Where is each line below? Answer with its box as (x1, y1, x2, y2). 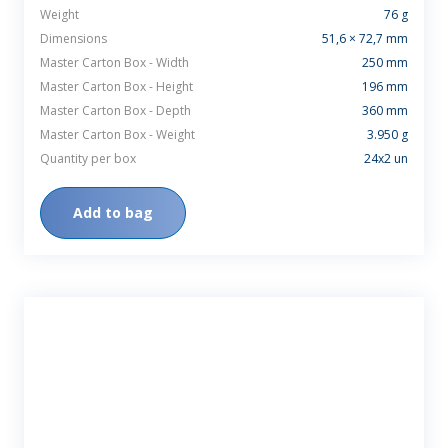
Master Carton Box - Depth (40, 102, 191, 120)
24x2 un (364, 150, 408, 168)
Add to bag (73, 203, 153, 223)
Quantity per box (40, 150, 136, 168)
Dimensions (40, 30, 107, 48)
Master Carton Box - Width (40, 54, 189, 72)
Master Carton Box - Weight (40, 126, 195, 144)
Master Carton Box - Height (40, 78, 193, 96)
